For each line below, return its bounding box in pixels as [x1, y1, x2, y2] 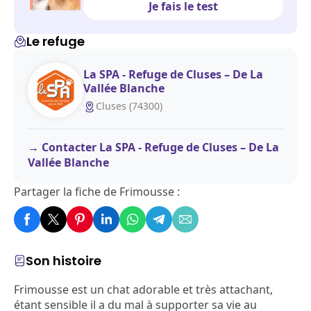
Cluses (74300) [96, 99, 162, 112]
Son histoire [26, 252, 101, 269]
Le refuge [26, 33, 85, 50]
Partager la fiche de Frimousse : [14, 184, 180, 199]
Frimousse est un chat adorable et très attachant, [14, 282, 273, 297]
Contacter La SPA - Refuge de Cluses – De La [42, 140, 279, 155]
